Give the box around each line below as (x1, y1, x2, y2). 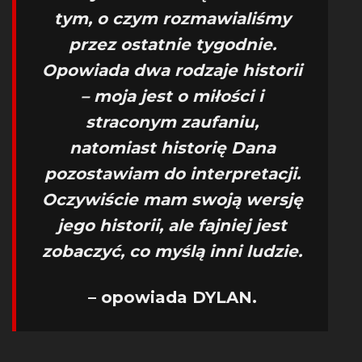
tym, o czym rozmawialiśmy (53, 9, 291, 28)
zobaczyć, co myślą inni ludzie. (42, 242, 302, 261)
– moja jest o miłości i (81, 86, 263, 106)
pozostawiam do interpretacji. (44, 164, 301, 183)
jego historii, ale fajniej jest (57, 216, 287, 235)
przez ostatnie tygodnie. (68, 35, 276, 54)
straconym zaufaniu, (86, 112, 259, 132)
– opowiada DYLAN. (87, 288, 257, 307)
